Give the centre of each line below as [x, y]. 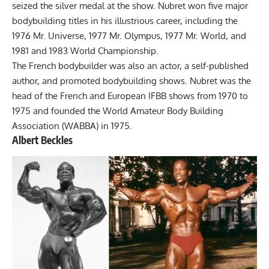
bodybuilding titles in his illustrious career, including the [125, 21]
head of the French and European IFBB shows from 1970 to [130, 96]
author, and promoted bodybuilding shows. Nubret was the [131, 81]
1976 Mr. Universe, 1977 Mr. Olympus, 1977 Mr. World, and [129, 36]
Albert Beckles [42, 140]
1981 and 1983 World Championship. [86, 51]
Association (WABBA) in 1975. [72, 126]
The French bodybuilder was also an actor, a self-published [130, 66]
